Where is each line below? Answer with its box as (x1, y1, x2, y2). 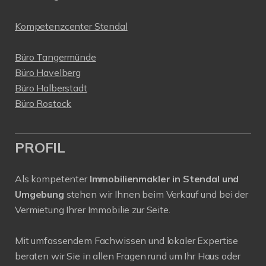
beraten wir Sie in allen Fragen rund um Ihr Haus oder (15, 250, 240, 262)
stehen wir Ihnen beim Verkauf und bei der (66, 188, 248, 201)
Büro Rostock (15, 97, 72, 110)
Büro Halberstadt (15, 82, 87, 94)
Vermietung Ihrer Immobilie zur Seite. (15, 204, 170, 216)
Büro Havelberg (15, 66, 81, 79)
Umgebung (15, 188, 66, 201)
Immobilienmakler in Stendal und (89, 173, 239, 185)
